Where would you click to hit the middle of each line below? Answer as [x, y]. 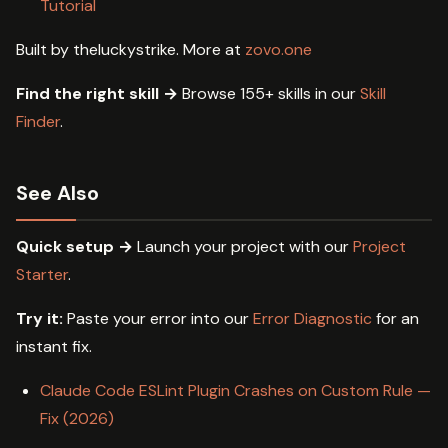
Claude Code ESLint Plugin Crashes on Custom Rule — [235, 391]
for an [395, 319]
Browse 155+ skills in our [269, 94]
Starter [42, 275]
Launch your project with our [243, 247]
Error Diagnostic [312, 319]
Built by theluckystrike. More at [130, 50]
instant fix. [54, 347]
